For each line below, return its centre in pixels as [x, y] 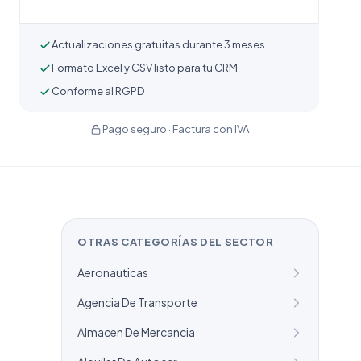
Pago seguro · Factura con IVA [176, 129]
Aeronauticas [113, 272]
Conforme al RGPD [98, 91]
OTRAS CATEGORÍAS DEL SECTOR [176, 242]
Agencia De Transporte [137, 302]
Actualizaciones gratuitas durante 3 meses [158, 44]
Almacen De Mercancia [136, 332]
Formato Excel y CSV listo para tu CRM [145, 68]
